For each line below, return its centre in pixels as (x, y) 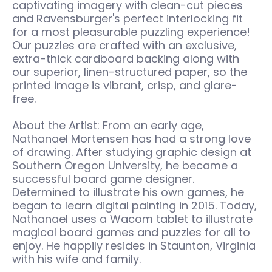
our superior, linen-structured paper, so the (130, 72)
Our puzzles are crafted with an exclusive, (124, 45)
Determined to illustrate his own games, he (128, 192)
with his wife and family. (76, 259)
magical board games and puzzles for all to (131, 232)
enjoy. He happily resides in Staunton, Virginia (134, 246)
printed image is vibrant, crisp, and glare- (125, 85)
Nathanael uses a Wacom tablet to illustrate (132, 219)
